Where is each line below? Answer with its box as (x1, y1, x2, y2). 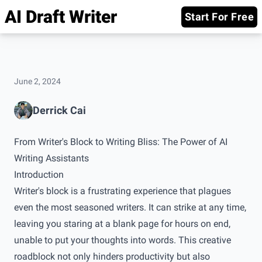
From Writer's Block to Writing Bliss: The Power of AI (14, 136, 227, 147)
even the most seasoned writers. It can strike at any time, (14, 202, 246, 213)
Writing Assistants (14, 153, 89, 164)
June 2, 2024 (14, 77, 61, 86)
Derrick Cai (33, 104, 86, 116)
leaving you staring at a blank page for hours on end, (14, 218, 230, 229)
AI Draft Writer (5, 6, 117, 27)
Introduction (14, 169, 64, 180)
